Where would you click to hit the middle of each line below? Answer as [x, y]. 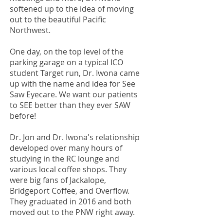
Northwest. [30, 30]
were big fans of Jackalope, [58, 180]
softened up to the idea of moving [72, 9]
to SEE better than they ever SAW [70, 105]
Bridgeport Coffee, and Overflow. [70, 191]
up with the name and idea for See [73, 84]
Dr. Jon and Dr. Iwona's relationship [75, 137]
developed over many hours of [66, 148]
